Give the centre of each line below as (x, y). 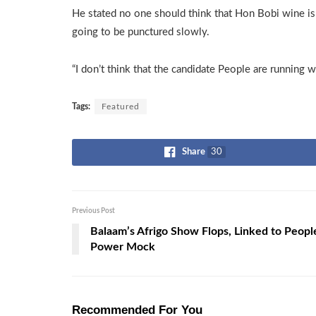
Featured (121, 106)
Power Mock (123, 247)
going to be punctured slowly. (141, 32)
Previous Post (93, 211)
